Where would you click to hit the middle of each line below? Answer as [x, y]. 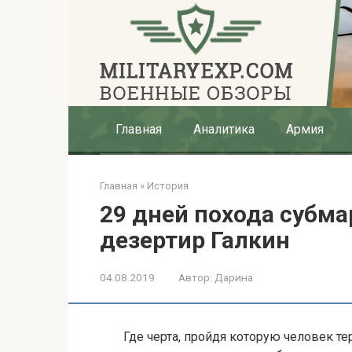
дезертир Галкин [195, 240]
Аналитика [224, 129]
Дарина [234, 277]
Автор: [195, 277]
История [168, 186]
